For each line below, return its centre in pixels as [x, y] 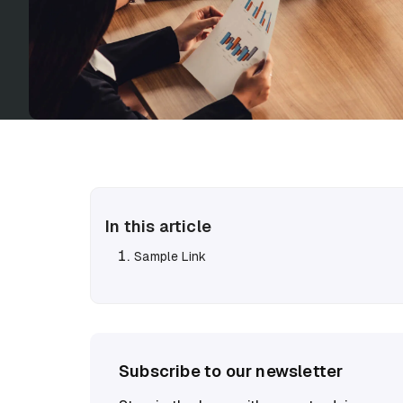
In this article [158, 227]
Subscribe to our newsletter [231, 372]
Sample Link [170, 257]
